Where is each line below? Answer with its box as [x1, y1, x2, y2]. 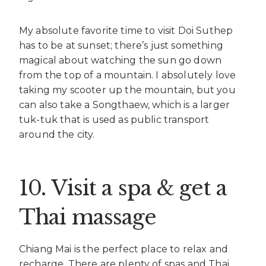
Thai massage [19, 204, 157, 230]
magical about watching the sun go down [19, 55, 222, 66]
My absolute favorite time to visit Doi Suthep [19, 25, 233, 37]
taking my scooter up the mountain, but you [19, 84, 236, 96]
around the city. [19, 129, 95, 141]
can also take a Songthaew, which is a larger [19, 99, 230, 111]
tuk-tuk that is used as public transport [19, 114, 210, 126]
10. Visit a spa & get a [19, 175, 227, 201]
